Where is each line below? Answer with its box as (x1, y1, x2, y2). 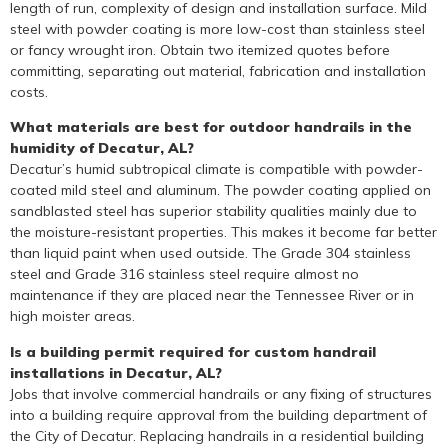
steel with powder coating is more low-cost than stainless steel (10, 19, 425, 38)
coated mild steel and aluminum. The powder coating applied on (10, 181, 431, 200)
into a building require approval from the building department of (10, 405, 427, 424)
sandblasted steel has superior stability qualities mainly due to (10, 202, 417, 221)
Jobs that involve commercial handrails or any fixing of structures (10, 384, 432, 403)
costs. (10, 82, 48, 101)
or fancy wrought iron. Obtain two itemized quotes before (10, 40, 390, 59)
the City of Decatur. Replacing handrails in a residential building (10, 426, 424, 445)
